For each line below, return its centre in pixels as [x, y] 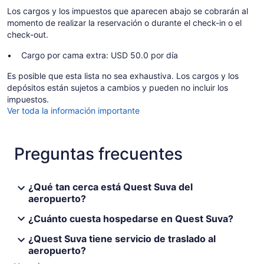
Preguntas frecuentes [98, 154]
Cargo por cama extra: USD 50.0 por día [100, 55]
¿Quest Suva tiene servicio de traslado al [122, 238]
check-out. [28, 34]
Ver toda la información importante [73, 110]
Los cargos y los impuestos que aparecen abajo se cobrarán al [128, 11]
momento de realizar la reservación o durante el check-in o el [124, 22]
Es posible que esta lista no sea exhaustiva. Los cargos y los [123, 75]
